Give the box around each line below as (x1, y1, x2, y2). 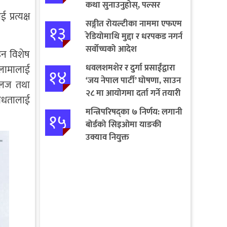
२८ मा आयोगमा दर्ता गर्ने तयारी (85, 86, 180, 100)
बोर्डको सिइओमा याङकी (85, 117, 161, 132)
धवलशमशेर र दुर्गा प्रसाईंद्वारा (85, 60, 175, 75)
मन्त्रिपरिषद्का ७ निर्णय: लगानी (85, 104, 182, 119)
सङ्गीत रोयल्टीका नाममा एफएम (85, 16, 182, 31)
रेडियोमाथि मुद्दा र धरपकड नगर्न (85, 29, 182, 44)
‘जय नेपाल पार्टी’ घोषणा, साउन (85, 73, 181, 88)
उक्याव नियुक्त (85, 130, 129, 144)
